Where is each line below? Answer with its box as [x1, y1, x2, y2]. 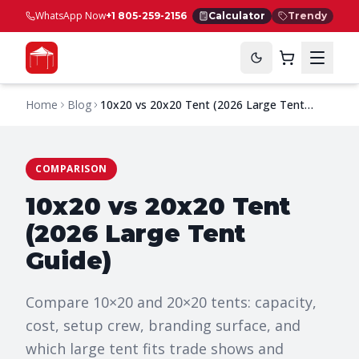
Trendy [288, 10, 327, 22]
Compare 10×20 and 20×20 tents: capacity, [26, 292, 317, 312]
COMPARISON [35, 162, 107, 175]
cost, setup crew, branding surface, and [26, 316, 301, 335]
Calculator [208, 10, 265, 22]
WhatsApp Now [35, 9, 106, 22]
